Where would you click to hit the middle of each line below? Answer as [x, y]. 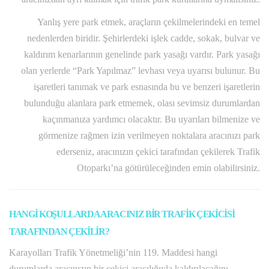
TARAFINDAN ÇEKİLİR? [59, 232]
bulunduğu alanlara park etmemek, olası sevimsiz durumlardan [142, 103]
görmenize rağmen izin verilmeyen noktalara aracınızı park [149, 136]
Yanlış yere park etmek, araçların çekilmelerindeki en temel [149, 22]
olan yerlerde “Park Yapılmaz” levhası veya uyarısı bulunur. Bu [141, 71]
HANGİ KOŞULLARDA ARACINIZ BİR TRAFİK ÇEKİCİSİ [122, 214]
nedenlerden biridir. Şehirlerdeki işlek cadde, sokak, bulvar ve [144, 38]
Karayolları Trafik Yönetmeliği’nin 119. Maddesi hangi [113, 253]
